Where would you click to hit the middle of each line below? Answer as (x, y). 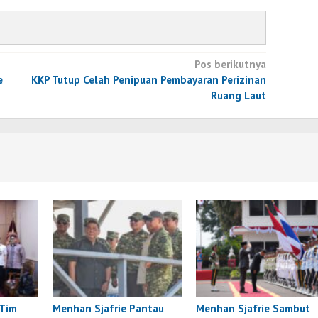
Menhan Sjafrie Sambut (253, 308)
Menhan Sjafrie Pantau (109, 308)
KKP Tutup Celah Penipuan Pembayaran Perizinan (148, 80)
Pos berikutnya (230, 65)
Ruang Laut (238, 96)
